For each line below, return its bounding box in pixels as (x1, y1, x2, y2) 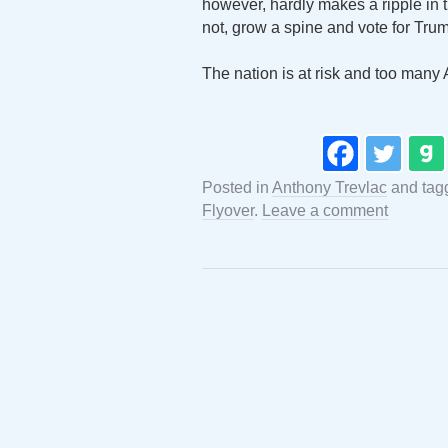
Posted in (202, 179, 272, 196)
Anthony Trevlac (272, 179, 387, 196)
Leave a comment (262, 202, 388, 219)
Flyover (202, 202, 254, 219)
